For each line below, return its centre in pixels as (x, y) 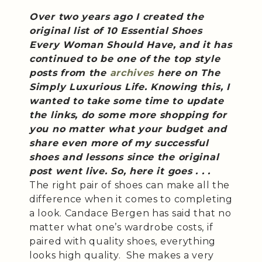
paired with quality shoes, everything (123, 241)
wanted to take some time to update (127, 101)
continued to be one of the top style (125, 59)
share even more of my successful (119, 143)
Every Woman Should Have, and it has (131, 45)
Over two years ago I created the (117, 17)
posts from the (70, 73)
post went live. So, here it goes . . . (120, 171)
